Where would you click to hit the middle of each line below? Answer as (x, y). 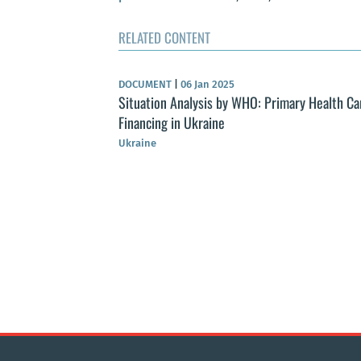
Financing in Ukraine (172, 122)
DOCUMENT (146, 84)
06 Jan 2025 (206, 84)
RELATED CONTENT (164, 37)
